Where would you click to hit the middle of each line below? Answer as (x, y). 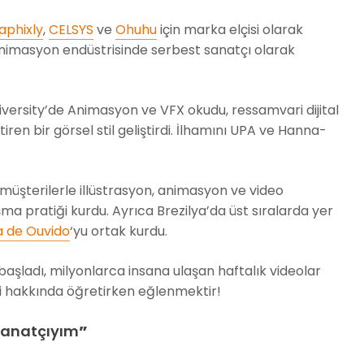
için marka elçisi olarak (230, 30)
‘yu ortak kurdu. (119, 232)
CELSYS (71, 30)
